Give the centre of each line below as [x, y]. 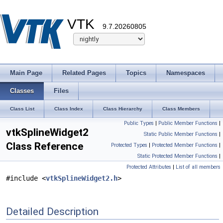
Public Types [139, 123]
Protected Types [129, 145]
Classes [22, 91]
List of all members [198, 167]
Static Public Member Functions [181, 134]
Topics [136, 73]
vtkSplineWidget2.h [82, 178]
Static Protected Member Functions [177, 156]
